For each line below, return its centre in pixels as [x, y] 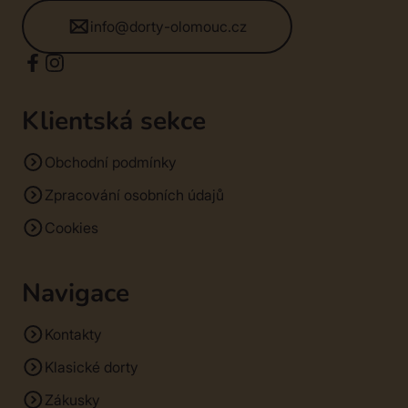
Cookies [71, 227]
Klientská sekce [114, 121]
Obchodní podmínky [111, 162]
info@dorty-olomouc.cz [168, 26]
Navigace [76, 293]
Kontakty [73, 334]
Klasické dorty [92, 367]
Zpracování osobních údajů [134, 194]
